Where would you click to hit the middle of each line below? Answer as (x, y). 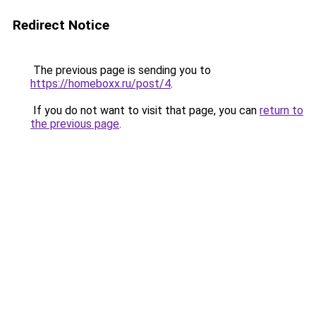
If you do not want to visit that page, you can (145, 110)
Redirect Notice (61, 25)
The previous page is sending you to (121, 70)
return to (281, 110)
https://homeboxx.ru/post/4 (101, 84)
